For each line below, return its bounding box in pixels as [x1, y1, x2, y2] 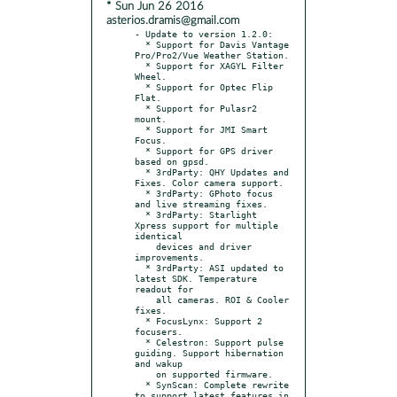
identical [135, 230, 183, 241]
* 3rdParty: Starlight [135, 208, 145, 220]
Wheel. [135, 70, 167, 82]
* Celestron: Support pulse [135, 336, 145, 347]
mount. [135, 113, 167, 124]
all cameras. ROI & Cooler [135, 293, 156, 305]
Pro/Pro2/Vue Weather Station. [135, 49, 289, 60]
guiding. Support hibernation [135, 346, 284, 358]
